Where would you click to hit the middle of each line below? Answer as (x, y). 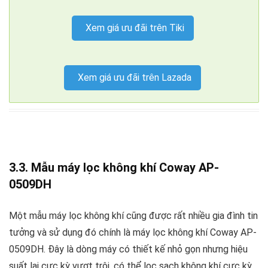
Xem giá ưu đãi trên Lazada (135, 77)
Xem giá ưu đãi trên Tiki (135, 28)
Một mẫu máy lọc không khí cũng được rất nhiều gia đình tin (133, 215)
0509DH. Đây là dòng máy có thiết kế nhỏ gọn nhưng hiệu (128, 249)
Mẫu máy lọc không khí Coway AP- (125, 167)
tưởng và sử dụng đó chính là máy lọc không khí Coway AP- (133, 232)
